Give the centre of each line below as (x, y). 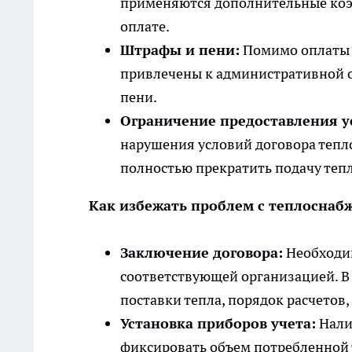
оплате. (145, 27)
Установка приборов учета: (218, 324)
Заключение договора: (202, 253)
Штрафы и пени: (180, 50)
